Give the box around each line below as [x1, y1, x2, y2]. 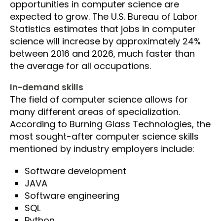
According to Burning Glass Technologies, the [10, 117, 211, 130]
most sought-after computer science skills [10, 130, 199, 143]
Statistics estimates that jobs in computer [10, 22, 196, 35]
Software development [25, 164, 126, 177]
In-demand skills [10, 81, 83, 93]
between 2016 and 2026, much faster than [10, 47, 195, 60]
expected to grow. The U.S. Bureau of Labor [10, 10, 198, 23]
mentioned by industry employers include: [10, 142, 194, 155]
